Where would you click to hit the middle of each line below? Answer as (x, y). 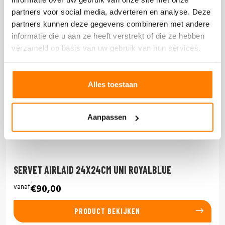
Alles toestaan (113, 84)
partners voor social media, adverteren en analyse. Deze (111, 12)
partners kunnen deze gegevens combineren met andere (111, 24)
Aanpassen (107, 117)
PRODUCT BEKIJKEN (107, 211)
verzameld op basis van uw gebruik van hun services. (106, 48)
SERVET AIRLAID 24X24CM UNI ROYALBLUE (92, 170)
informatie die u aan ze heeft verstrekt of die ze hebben (108, 36)
